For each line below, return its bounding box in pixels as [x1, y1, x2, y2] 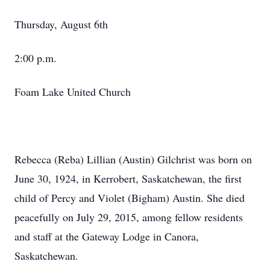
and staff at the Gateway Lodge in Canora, [14, 229, 199, 243]
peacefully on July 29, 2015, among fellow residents [14, 210, 243, 224]
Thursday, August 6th [14, 17, 108, 31]
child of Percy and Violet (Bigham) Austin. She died [14, 190, 245, 205]
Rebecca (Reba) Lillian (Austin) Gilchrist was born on [14, 152, 252, 166]
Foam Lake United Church [14, 84, 131, 99]
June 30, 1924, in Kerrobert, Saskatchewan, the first [14, 171, 242, 186]
